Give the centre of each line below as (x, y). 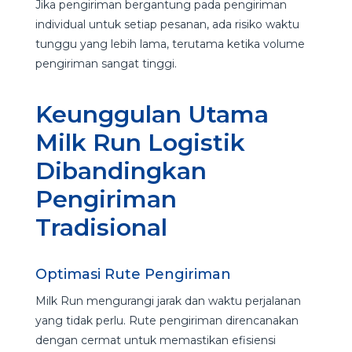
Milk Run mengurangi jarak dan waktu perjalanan (168, 301)
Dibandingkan (121, 170)
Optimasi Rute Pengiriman (135, 274)
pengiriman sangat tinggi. (107, 63)
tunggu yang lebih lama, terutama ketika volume (170, 44)
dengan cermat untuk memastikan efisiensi (155, 340)
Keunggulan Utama (152, 114)
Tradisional (104, 227)
